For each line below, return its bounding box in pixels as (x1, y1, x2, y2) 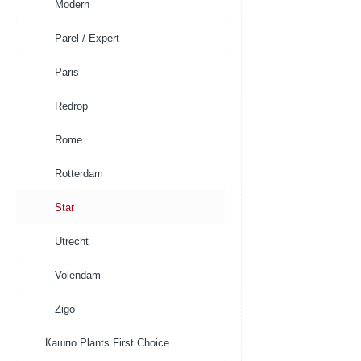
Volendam (55, 269, 101, 281)
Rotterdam (55, 168, 103, 180)
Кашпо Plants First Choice (45, 337, 169, 349)
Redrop (55, 100, 88, 112)
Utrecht (55, 235, 89, 247)
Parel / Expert (55, 32, 119, 44)
